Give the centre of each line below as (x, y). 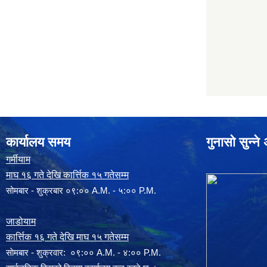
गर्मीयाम (18, 160)
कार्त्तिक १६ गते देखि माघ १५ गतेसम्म (67, 237)
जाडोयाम (21, 222)
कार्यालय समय (38, 142)
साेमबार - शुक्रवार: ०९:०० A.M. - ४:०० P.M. (83, 253)
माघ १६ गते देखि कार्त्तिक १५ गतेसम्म (67, 175)
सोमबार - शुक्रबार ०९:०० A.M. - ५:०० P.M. (81, 191)
